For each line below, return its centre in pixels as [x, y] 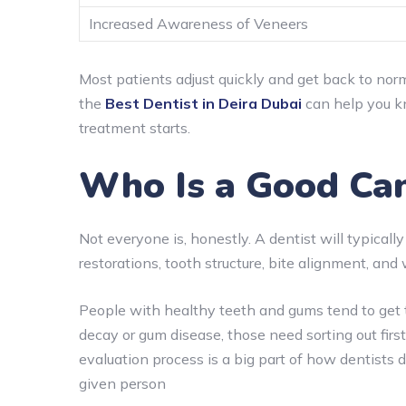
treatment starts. [135, 127]
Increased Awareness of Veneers [198, 23]
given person [122, 383]
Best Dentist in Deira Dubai [203, 103]
